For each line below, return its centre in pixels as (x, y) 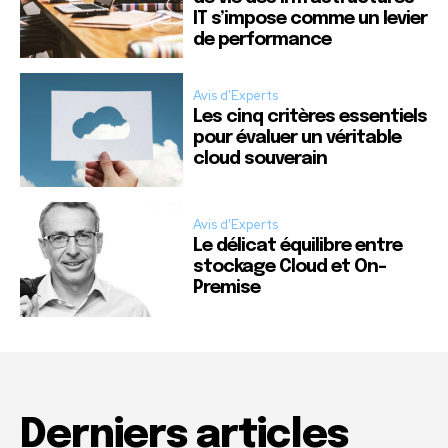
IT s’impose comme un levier (310, 18)
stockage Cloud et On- (290, 266)
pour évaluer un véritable (297, 137)
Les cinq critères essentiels (310, 116)
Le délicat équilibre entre (298, 245)
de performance (262, 39)
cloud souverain (260, 158)
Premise (227, 287)
